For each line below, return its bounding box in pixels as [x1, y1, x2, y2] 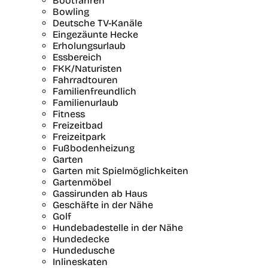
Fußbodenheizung [53, 142, 135, 154]
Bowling [53, 5, 89, 17]
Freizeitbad [53, 119, 103, 131]
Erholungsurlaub [53, 39, 126, 51]
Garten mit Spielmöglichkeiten [53, 165, 188, 176]
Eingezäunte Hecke [53, 28, 138, 40]
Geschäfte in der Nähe [53, 199, 153, 211]
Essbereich [53, 51, 102, 63]
